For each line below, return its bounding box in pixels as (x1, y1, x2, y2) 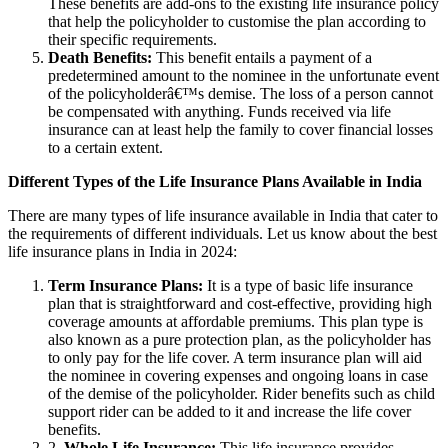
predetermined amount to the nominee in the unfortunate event (48, 66, 439, 84)
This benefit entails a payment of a (152, 48, 372, 66)
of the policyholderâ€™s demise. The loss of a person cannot (48, 84, 433, 102)
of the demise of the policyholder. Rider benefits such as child (48, 384, 435, 402)
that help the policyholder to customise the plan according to (48, 12, 426, 30)
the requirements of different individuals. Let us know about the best (8, 224, 437, 242)
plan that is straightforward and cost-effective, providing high (48, 294, 432, 312)
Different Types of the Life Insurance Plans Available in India (8, 172, 422, 190)
